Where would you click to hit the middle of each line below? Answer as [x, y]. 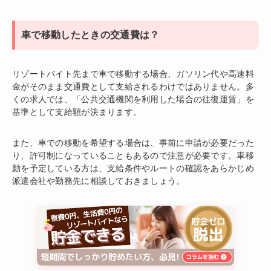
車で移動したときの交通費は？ [90, 35]
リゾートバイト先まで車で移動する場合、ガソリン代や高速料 [133, 74]
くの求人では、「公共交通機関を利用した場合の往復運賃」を [133, 100]
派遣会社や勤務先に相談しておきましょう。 [99, 181]
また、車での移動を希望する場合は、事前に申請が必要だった [133, 143]
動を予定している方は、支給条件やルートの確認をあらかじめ [133, 168]
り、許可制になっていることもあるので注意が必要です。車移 [133, 156]
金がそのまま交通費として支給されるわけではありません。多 [133, 87]
